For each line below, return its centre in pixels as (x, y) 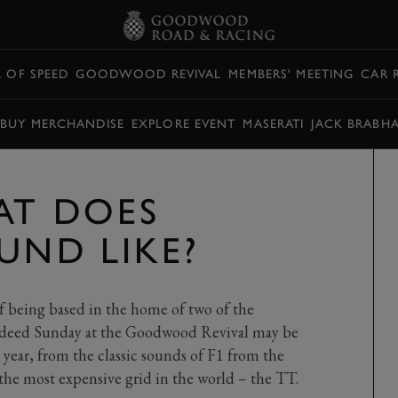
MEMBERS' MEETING (291, 74)
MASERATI (274, 123)
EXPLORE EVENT (183, 123)
